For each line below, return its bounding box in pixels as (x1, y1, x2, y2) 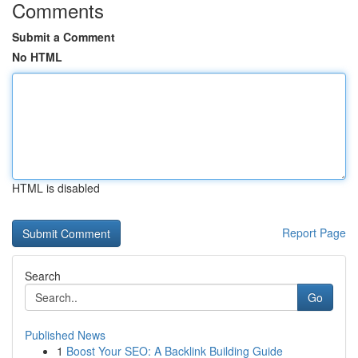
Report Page (282, 225, 346, 241)
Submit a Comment (12, 29, 115, 45)
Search (25, 268, 61, 284)
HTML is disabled (12, 180, 100, 196)
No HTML (12, 49, 62, 65)
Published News (25, 327, 105, 343)
